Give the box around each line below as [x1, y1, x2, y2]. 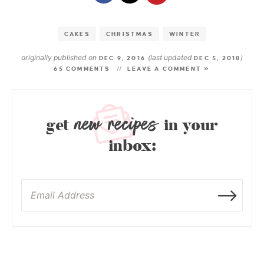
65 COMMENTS [54, 65, 111, 72]
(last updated [148, 53, 194, 62]
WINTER [169, 31, 201, 38]
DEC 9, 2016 [96, 55, 148, 62]
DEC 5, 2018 [194, 55, 241, 62]
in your [159, 115, 218, 137]
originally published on [21, 53, 97, 62]
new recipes [75, 108, 159, 140]
